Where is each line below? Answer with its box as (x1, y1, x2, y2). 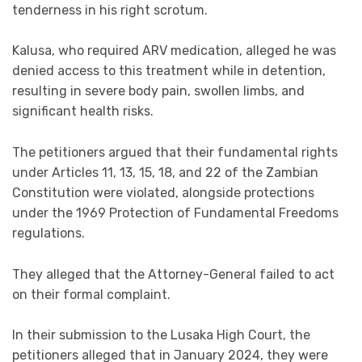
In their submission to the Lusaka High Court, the (12, 327, 310, 343)
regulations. (12, 225, 85, 241)
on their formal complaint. (12, 286, 170, 302)
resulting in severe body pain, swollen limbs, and (12, 83, 305, 99)
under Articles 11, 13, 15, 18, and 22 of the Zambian (12, 165, 318, 180)
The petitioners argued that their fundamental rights (12, 145, 338, 160)
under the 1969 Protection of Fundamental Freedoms (12, 205, 339, 221)
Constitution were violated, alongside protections (12, 185, 314, 200)
